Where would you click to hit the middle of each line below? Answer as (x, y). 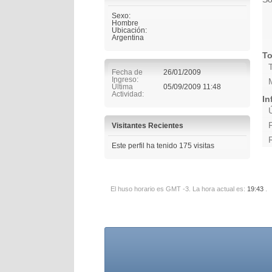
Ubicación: (129, 30)
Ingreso (124, 79)
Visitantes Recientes (148, 125)
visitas (203, 145)
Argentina (128, 37)
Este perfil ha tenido (145, 145)
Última (122, 87)
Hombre (125, 23)
